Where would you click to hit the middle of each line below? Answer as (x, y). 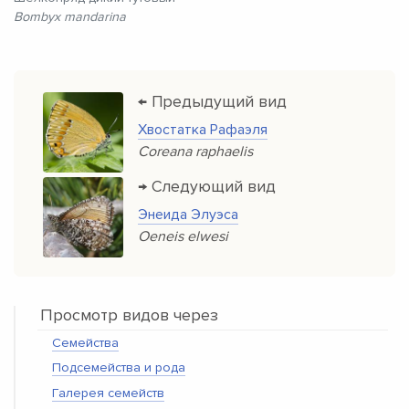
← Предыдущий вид (212, 102)
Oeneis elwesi (183, 236)
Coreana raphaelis (195, 152)
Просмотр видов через (130, 315)
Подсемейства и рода (119, 368)
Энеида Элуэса (188, 215)
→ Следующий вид (207, 187)
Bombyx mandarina (70, 17)
